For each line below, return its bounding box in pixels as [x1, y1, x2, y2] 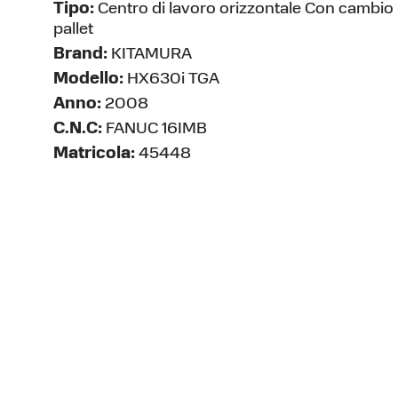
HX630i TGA [123, 71, 219, 88]
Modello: [53, 71, 123, 88]
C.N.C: [53, 121, 102, 138]
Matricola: [53, 146, 135, 163]
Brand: [53, 46, 107, 63]
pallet [53, 21, 93, 38]
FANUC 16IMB [102, 121, 207, 138]
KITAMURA [107, 46, 192, 63]
